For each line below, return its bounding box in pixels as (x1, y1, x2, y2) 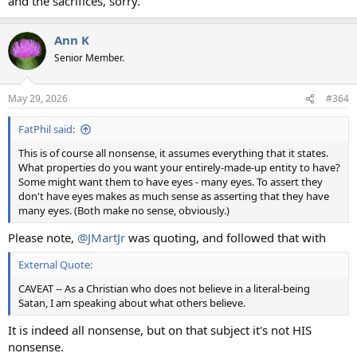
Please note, (8, 229, 77, 245)
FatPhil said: (18, 122, 75, 136)
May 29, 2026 (8, 92, 68, 105)
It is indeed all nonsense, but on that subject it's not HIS (8, 321, 312, 338)
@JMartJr (77, 229, 125, 245)
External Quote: (18, 257, 92, 272)
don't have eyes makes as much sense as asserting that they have (18, 189, 329, 203)
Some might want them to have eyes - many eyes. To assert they (18, 175, 323, 189)
